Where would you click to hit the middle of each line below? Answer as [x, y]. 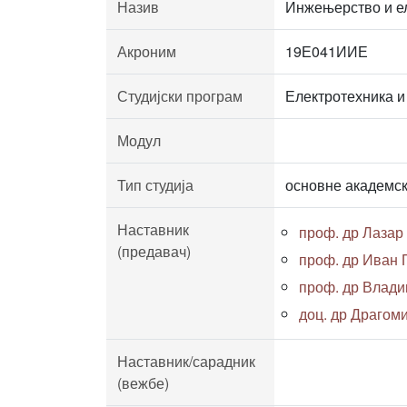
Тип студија [155, 185]
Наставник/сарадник [186, 361]
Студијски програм [180, 96]
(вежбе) [143, 383]
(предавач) [154, 251]
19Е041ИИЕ [327, 51]
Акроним [147, 51]
